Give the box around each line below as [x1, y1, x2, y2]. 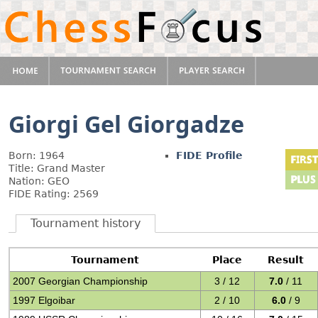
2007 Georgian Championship [13, 275, 148, 287]
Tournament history [31, 216, 141, 230]
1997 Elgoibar [13, 295, 76, 306]
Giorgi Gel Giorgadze [9, 108, 244, 139]
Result [268, 254, 304, 265]
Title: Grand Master [9, 163, 105, 174]
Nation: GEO [9, 175, 70, 187]
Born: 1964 [9, 150, 65, 161]
